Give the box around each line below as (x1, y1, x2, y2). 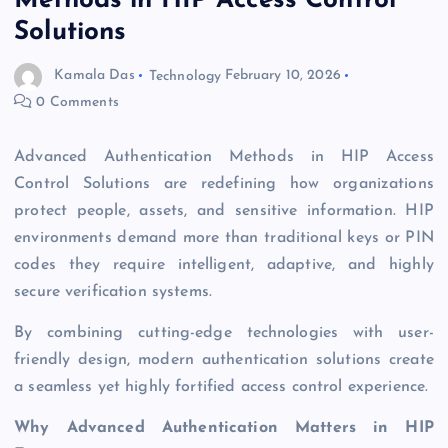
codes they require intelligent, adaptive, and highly (14, 256, 434, 273)
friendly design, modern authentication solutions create (14, 351, 434, 368)
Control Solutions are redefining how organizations (14, 175, 434, 192)
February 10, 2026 (225, 68, 341, 84)
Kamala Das (54, 68, 135, 84)
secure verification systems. (14, 283, 213, 300)
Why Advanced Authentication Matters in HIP (14, 420, 434, 437)
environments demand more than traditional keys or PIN (14, 229, 434, 246)
